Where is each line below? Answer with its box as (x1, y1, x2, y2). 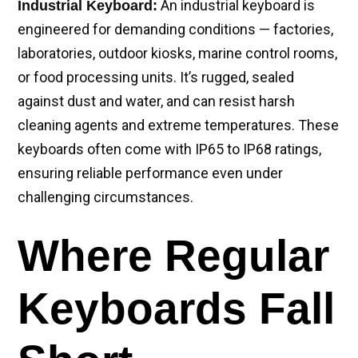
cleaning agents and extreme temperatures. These (18, 117, 339, 133)
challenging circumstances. (18, 189, 193, 205)
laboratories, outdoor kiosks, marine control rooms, (18, 45, 337, 62)
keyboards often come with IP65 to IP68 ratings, (18, 141, 321, 157)
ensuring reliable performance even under (18, 165, 283, 181)
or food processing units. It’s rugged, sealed (18, 69, 294, 86)
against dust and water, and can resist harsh (18, 93, 295, 109)
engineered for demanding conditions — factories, (18, 21, 333, 38)
